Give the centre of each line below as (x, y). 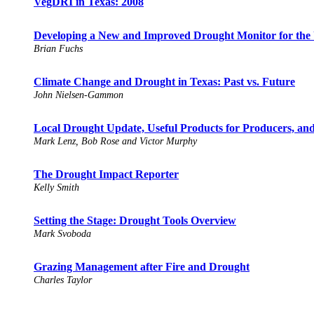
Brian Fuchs (58, 49)
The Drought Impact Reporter (106, 175)
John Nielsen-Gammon (78, 95)
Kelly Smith (56, 188)
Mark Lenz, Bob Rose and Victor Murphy (115, 142)
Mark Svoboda (62, 234)
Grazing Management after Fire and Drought (142, 267)
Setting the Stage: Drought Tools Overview (135, 221)
